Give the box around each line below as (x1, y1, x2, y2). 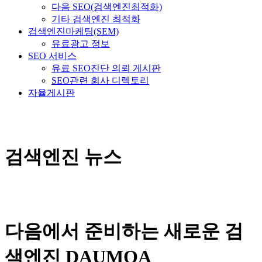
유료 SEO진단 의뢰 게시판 (51, 63, 161, 73)
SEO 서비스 (28, 51, 77, 61)
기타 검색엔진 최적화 (51, 14, 140, 24)
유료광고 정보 (51, 39, 110, 49)
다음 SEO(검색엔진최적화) (51, 2, 162, 12)
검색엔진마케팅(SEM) (28, 26, 119, 36)
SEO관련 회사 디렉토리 (51, 75, 149, 85)
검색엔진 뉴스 (5, 146, 122, 168)
